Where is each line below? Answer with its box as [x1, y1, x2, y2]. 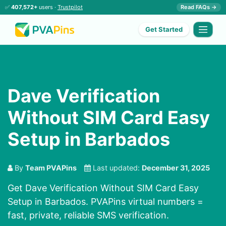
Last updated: [91, 163, 142, 173]
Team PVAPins [25, 163, 77, 173]
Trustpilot [58, 4, 83, 11]
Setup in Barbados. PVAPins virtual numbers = [8, 196, 203, 207]
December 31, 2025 [142, 163, 210, 173]
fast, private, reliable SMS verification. [8, 210, 169, 221]
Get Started [145, 25, 183, 34]
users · [37, 4, 58, 11]
